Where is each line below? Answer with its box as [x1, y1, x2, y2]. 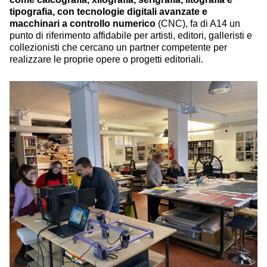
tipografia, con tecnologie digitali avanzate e [10, 7, 207, 17]
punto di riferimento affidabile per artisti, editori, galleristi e [10, 30, 252, 41]
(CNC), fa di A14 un [156, 18, 240, 29]
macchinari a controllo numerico [10, 18, 156, 29]
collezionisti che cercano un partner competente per [10, 42, 227, 52]
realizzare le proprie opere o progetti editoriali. [10, 54, 203, 64]
